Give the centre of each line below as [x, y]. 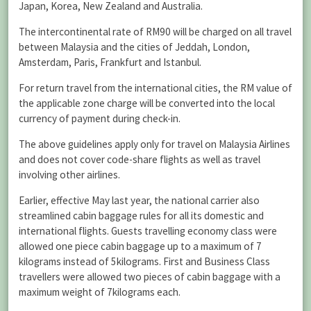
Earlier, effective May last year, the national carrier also [139, 201]
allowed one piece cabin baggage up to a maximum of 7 [140, 246]
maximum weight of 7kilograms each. [100, 292]
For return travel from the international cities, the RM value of [155, 88]
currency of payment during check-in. [100, 118]
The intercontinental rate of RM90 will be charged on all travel [155, 31]
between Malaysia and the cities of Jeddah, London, [134, 47]
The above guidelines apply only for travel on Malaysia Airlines [154, 144]
